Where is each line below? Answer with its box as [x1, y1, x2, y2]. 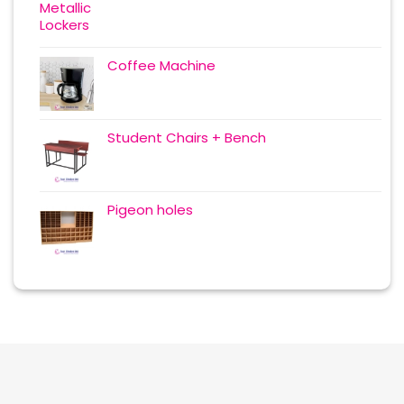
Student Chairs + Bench [107, 127, 267, 147]
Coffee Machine [107, 55, 216, 75]
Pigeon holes [107, 199, 194, 219]
